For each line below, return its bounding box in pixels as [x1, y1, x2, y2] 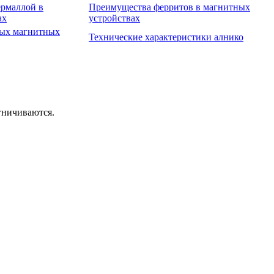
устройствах [89, 12, 140, 23]
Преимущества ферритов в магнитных [89, 1, 250, 12]
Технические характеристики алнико [89, 31, 243, 42]
